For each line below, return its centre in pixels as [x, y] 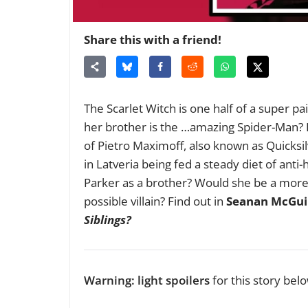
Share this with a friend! [153, 40]
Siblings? [108, 219]
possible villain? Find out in [155, 201]
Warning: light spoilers [147, 280]
